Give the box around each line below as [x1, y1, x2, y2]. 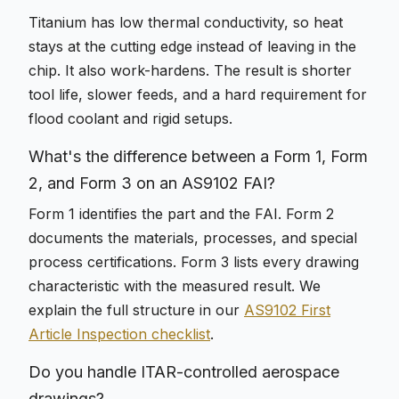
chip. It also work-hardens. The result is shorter [28, 61, 352, 79]
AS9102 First [244, 301, 330, 319]
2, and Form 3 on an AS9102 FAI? [28, 174, 275, 192]
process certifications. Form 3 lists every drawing [28, 253, 359, 271]
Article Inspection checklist [28, 325, 210, 343]
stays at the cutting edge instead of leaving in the [28, 37, 356, 55]
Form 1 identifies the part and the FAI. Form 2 [28, 205, 334, 223]
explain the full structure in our [28, 301, 244, 319]
